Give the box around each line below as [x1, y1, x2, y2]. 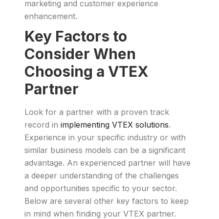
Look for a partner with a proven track [24, 107, 169, 117]
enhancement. [24, 11, 77, 21]
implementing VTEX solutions [61, 120, 169, 130]
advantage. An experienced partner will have [24, 158, 191, 168]
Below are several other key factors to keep [24, 196, 189, 206]
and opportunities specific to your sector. [24, 183, 177, 193]
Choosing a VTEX [24, 63, 149, 80]
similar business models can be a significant [24, 145, 185, 155]
